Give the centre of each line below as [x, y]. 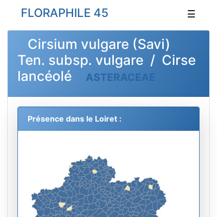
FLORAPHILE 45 [62, 13]
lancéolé [50, 76]
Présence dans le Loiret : [75, 119]
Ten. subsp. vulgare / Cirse [107, 60]
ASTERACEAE [121, 77]
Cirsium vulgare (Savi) [94, 44]
